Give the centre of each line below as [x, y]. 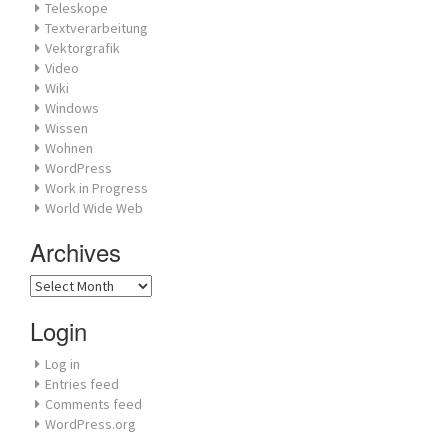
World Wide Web [94, 208]
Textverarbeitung [96, 28]
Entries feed [82, 384]
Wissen [66, 128]
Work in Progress [96, 188]
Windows [72, 108]
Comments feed [93, 404]
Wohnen [69, 148]
